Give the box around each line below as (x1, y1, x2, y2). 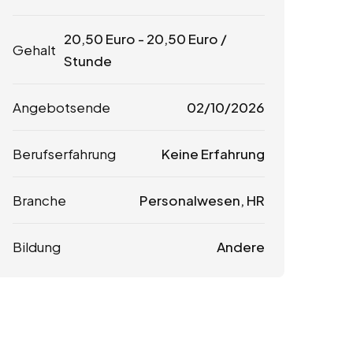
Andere (216, 238, 265, 256)
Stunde (64, 52, 112, 70)
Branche (13, 191, 66, 210)
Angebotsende (13, 98, 110, 117)
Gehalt (13, 41, 56, 59)
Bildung (13, 238, 61, 256)
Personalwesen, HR (139, 191, 265, 210)
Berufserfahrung (13, 145, 116, 163)
